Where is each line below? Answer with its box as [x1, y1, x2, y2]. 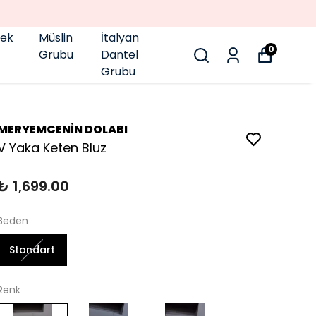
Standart [9, 243, 55, 257]
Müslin [38, 30, 73, 46]
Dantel [101, 47, 139, 63]
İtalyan [101, 30, 140, 46]
